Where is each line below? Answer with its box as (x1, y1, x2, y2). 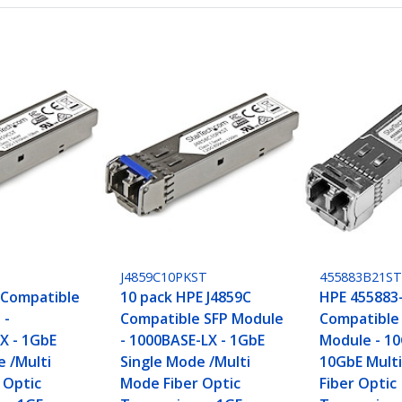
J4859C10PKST (120, 268, 208, 286)
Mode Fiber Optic (120, 373, 241, 394)
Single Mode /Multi (120, 352, 251, 372)
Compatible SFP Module (120, 309, 284, 329)
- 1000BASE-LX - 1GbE (120, 330, 266, 351)
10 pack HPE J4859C (120, 287, 252, 308)
